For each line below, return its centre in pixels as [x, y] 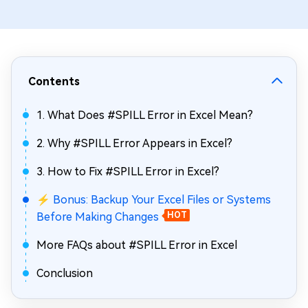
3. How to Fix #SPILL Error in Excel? [128, 172]
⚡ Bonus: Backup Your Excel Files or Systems [154, 200]
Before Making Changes [98, 217]
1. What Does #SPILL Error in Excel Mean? [145, 115]
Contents [54, 81]
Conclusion [65, 273]
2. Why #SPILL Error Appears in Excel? [134, 143]
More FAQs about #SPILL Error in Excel [137, 245]
